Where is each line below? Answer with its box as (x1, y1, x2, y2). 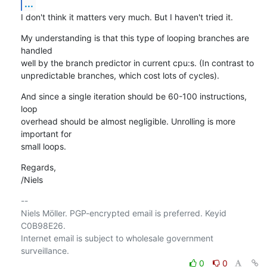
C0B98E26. (20, 220, 66, 231)
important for (20, 128, 72, 139)
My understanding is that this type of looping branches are (20, 32, 249, 43)
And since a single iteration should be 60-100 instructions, (20, 91, 247, 101)
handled (20, 45, 52, 55)
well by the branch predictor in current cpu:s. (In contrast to (20, 57, 254, 68)
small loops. (20, 141, 66, 151)
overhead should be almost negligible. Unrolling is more (20, 116, 235, 126)
